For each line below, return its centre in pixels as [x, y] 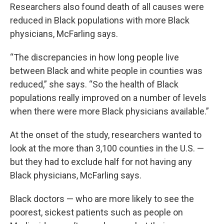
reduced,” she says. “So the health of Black [94, 84]
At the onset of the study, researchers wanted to [106, 135]
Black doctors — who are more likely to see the [102, 199]
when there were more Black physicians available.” [109, 111]
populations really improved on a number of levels [108, 98]
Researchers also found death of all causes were [107, 7]
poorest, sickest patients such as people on [96, 212]
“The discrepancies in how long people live [94, 57]
